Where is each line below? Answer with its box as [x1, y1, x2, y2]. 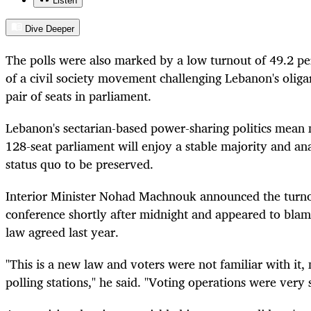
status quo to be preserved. [6, 153, 153, 174]
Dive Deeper [25, 24, 74, 35]
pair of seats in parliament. [6, 85, 151, 106]
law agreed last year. [6, 221, 119, 242]
